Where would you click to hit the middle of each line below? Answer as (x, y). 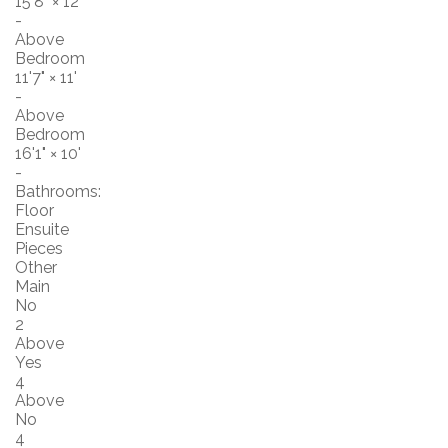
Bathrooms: (58, 191)
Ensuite (42, 229)
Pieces (39, 248)
